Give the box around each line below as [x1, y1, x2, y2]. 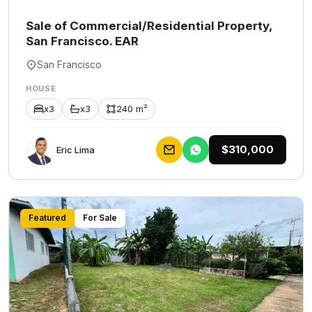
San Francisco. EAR [26, 34, 139, 48]
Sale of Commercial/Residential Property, [26, 19, 272, 33]
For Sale [83, 212, 117, 223]
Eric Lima [56, 143, 95, 155]
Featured [29, 212, 66, 223]
